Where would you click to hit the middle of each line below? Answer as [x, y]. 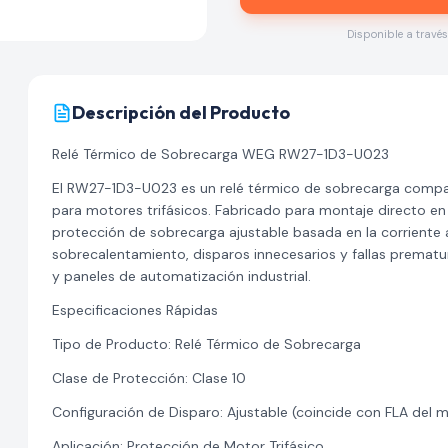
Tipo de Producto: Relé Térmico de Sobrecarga [206, 344]
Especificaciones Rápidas [134, 310]
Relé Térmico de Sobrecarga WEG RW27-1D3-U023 [220, 154]
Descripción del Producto [180, 112]
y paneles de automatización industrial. [181, 276]
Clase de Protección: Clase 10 [148, 378]
